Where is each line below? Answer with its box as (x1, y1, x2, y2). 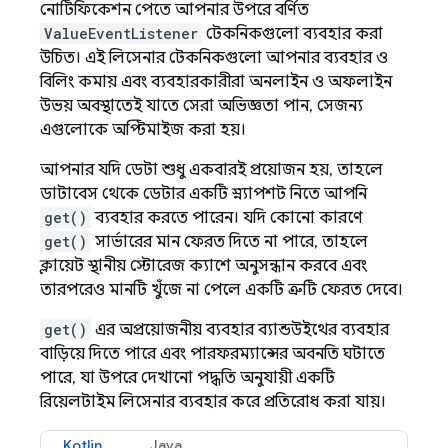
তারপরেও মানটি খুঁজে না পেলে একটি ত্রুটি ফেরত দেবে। (40, 280, 403, 300)
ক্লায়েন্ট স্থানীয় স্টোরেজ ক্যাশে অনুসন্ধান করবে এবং (40, 256, 367, 276)
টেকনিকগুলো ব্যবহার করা (202, 24, 383, 44)
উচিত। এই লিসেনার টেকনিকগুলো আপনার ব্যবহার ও (40, 48, 388, 68)
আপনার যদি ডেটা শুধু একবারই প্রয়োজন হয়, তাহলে (40, 160, 383, 180)
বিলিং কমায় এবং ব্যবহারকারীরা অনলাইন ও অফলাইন (40, 72, 392, 92)
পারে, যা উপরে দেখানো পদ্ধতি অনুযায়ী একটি (40, 368, 335, 388)
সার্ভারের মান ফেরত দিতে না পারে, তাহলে (91, 232, 368, 252)
